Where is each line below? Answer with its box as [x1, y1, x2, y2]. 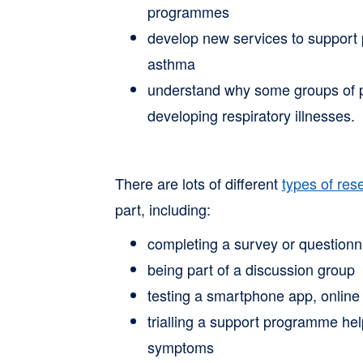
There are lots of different [114, 173, 282, 194]
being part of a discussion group [147, 258, 355, 280]
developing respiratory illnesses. [147, 105, 355, 126]
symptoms [147, 336, 214, 357]
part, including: [114, 199, 211, 220]
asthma [147, 53, 195, 74]
